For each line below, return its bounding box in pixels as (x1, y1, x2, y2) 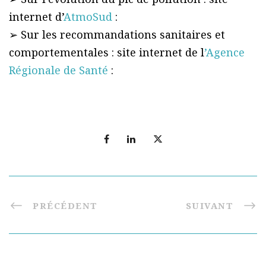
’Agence (204, 45, 245, 60)
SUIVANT (185, 199, 233, 212)
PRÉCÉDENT (33, 199, 98, 212)
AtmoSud (64, 9, 112, 24)
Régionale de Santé (9, 63, 108, 78)
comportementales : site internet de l (9, 45, 204, 60)
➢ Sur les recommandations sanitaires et (9, 27, 225, 42)
